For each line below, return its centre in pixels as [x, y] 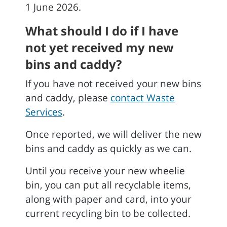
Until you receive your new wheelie [105, 171]
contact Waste [143, 98]
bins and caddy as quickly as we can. [110, 148]
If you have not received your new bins [113, 84]
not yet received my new [100, 47]
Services [44, 112]
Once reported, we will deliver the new [113, 134]
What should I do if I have [102, 31]
